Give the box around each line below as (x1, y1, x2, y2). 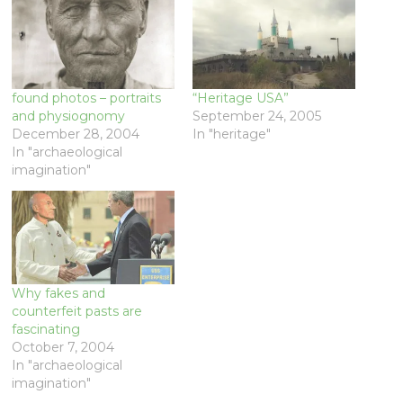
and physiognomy (12, 108, 126, 125)
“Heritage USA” (192, 90, 289, 107)
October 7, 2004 (12, 338, 115, 355)
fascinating (12, 320, 81, 337)
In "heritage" (192, 126, 271, 143)
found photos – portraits (12, 90, 162, 107)
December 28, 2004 (12, 126, 140, 143)
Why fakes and (12, 284, 106, 301)
